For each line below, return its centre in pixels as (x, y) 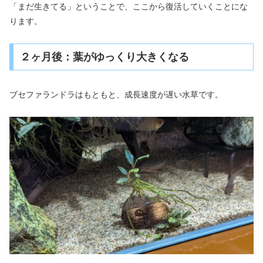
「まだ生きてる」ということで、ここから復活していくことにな (129, 6)
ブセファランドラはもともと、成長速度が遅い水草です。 (116, 94)
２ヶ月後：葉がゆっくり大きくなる (104, 57)
